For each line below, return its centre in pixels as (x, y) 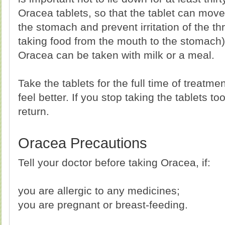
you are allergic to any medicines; (99, 191)
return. (34, 111)
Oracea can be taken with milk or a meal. (116, 55)
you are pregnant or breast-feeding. (103, 205)
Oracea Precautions (83, 143)
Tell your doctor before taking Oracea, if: (114, 162)
